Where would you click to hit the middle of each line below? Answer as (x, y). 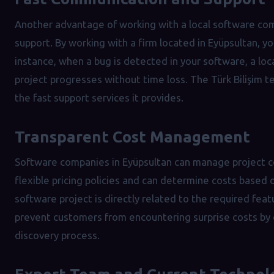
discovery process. (57, 235)
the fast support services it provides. (99, 97)
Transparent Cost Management (132, 136)
